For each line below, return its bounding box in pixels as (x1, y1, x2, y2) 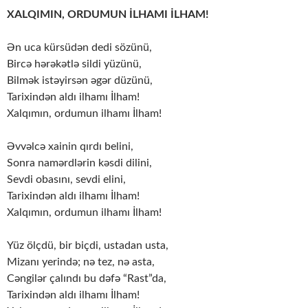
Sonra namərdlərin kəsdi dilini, (7, 157, 152, 169)
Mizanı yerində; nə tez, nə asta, (7, 256, 155, 268)
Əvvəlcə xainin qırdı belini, (7, 141, 133, 153)
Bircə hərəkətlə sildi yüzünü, (7, 58, 142, 70)
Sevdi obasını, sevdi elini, (7, 174, 126, 186)
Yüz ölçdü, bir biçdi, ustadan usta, (7, 240, 168, 252)
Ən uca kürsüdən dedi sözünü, (7, 42, 152, 54)
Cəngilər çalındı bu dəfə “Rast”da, (7, 273, 166, 285)
